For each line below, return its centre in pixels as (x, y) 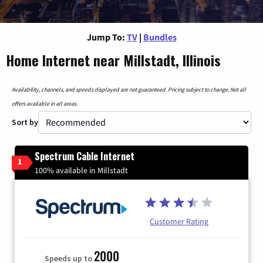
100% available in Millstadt (81, 170)
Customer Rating (179, 221)
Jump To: (106, 37)
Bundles (160, 37)
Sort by (25, 122)
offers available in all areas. (45, 103)
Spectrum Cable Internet (85, 156)
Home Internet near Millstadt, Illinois (113, 60)
